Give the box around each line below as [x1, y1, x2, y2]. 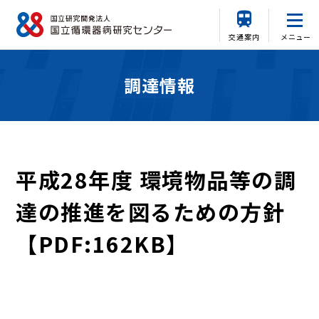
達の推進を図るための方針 [16, 196, 286, 227]
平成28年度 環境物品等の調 [16, 164, 297, 195]
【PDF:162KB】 [16, 228, 189, 259]
